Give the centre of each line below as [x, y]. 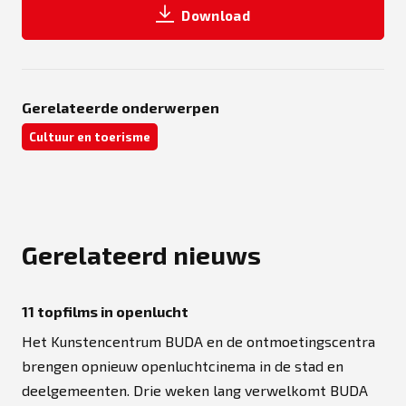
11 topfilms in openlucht [105, 311]
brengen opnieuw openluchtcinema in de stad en [183, 365]
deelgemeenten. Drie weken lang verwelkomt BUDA [195, 390]
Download [216, 15]
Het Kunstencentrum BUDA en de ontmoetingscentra [198, 341]
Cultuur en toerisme [90, 136]
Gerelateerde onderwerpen [121, 107]
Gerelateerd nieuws [141, 254]
